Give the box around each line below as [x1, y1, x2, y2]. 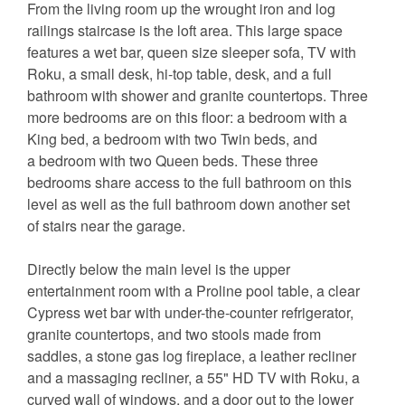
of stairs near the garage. [27, 215, 185, 237]
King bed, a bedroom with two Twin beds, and [27, 128, 317, 150]
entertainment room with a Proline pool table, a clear [27, 280, 360, 302]
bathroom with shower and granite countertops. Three [27, 85, 368, 107]
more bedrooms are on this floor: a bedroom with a [27, 107, 347, 128]
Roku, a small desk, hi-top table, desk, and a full [27, 63, 332, 85]
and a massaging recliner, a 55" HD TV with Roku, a [27, 367, 360, 389]
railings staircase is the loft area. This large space [27, 20, 343, 42]
